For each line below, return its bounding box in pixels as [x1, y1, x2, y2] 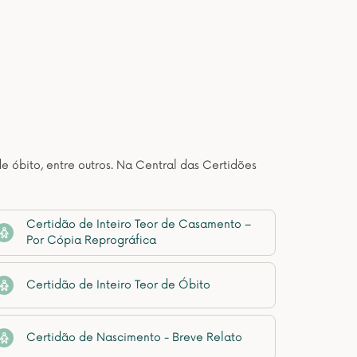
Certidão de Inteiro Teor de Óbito [26, 278, 210, 292]
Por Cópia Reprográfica [26, 233, 156, 247]
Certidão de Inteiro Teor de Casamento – [26, 218, 251, 231]
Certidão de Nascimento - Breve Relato [26, 331, 242, 344]
